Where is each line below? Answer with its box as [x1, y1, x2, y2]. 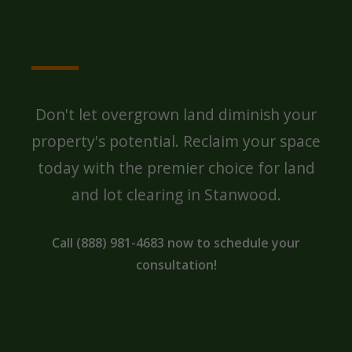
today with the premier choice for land [37, 157, 315, 178]
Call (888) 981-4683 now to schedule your [52, 234, 300, 251]
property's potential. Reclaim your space [31, 130, 321, 152]
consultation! [135, 256, 217, 273]
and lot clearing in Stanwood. [71, 184, 281, 205]
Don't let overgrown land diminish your [35, 104, 317, 125]
